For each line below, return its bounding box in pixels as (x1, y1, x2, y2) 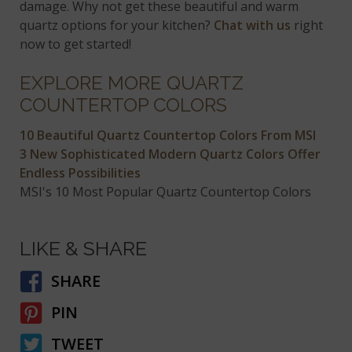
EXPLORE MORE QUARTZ (20, 71, 244, 95)
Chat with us (214, 16, 291, 35)
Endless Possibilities (20, 164, 141, 182)
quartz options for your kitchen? (20, 16, 214, 35)
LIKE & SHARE (20, 236, 148, 260)
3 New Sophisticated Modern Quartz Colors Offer (20, 145, 321, 163)
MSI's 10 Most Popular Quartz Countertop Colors (20, 183, 312, 201)
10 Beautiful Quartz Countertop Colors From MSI (20, 126, 317, 145)
